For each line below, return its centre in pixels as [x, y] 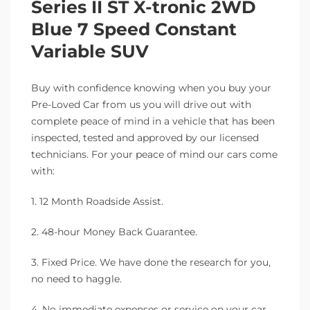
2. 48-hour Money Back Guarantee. [114, 231]
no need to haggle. [76, 279]
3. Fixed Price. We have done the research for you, [151, 262]
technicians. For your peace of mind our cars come [154, 154]
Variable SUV [90, 51]
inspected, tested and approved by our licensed [145, 137]
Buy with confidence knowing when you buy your [151, 88]
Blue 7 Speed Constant [134, 29]
